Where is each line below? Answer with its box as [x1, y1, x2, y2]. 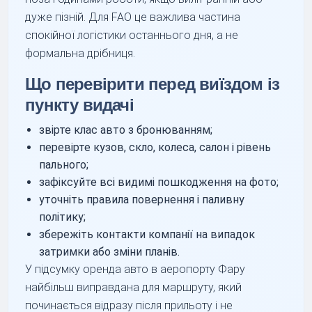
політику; [39, 210, 86, 224]
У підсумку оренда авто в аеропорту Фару [25, 262, 246, 276]
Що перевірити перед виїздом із [25, 74, 280, 93]
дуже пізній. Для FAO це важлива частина [25, 10, 241, 24]
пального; [39, 157, 89, 171]
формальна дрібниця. [25, 46, 136, 60]
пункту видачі [25, 95, 134, 114]
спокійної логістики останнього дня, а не [25, 28, 239, 42]
